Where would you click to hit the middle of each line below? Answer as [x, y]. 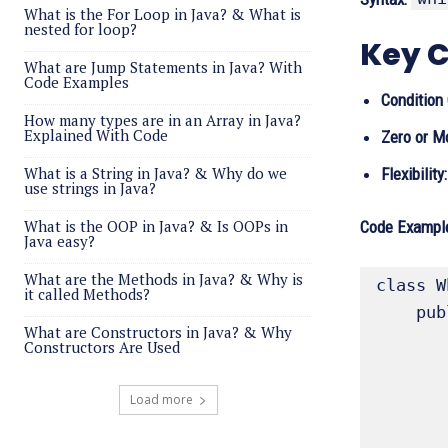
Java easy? [59, 241]
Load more [161, 399]
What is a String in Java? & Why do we [155, 173]
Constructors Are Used [102, 347]
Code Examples [76, 82]
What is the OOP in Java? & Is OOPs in [156, 226]
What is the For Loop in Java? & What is [162, 14]
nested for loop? [80, 29]
